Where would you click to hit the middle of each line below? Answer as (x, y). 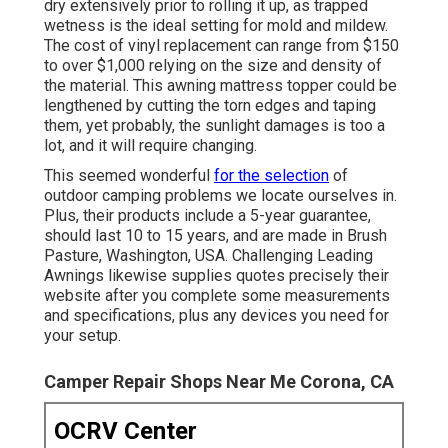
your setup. (82, 336)
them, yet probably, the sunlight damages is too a (214, 126)
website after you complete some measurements (217, 296)
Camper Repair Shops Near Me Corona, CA (219, 382)
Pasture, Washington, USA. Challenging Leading (208, 256)
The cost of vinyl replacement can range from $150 (221, 46)
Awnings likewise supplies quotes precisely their (216, 276)
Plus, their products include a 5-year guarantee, (207, 216)
